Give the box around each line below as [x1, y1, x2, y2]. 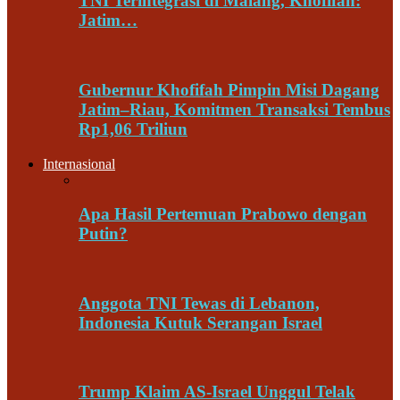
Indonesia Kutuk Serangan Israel [79, 312, 322, 332]
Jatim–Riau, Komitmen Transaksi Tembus [79, 99, 390, 119]
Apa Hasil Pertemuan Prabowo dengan [79, 204, 367, 224]
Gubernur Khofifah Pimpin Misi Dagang [79, 79, 379, 99]
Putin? [79, 224, 128, 244]
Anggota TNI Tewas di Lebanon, [79, 293, 320, 312]
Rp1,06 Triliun [79, 119, 187, 138]
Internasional [43, 155, 115, 171]
